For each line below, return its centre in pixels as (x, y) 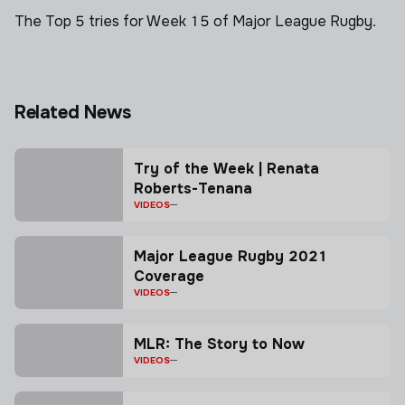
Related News (73, 113)
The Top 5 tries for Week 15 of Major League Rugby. (195, 21)
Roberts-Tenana (193, 188)
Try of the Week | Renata (226, 169)
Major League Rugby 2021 (231, 256)
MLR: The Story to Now (219, 344)
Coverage (169, 276)
